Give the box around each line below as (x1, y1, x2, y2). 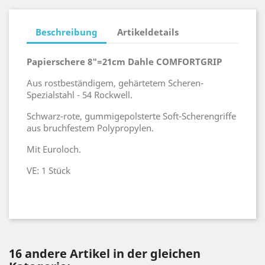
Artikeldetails (117, 25, 179, 38)
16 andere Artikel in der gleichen (9, 245, 201, 261)
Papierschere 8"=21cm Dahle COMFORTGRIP (27, 56, 222, 67)
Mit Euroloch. (27, 143, 81, 155)
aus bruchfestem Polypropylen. (27, 122, 154, 134)
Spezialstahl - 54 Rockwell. (27, 89, 132, 101)
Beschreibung (35, 25, 98, 38)
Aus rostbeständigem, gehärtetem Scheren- (27, 77, 203, 89)
